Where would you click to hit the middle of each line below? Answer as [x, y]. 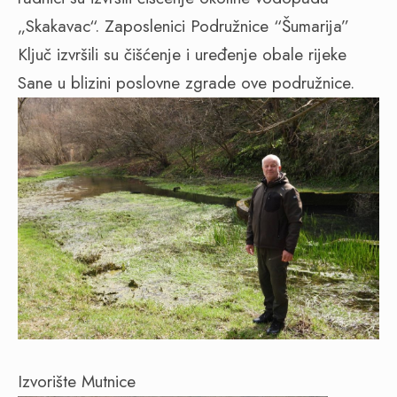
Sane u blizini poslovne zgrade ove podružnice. [186, 83]
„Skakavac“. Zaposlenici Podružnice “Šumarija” [183, 27]
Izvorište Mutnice [77, 381]
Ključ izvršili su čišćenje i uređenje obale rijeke [182, 55]
